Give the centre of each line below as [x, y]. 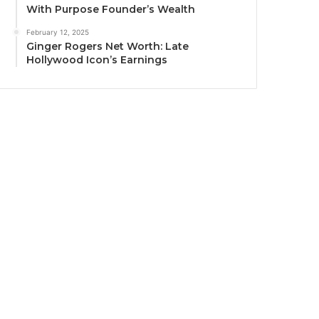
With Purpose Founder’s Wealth [111, 9]
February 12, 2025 [58, 32]
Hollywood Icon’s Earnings [97, 60]
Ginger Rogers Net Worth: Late [108, 46]
